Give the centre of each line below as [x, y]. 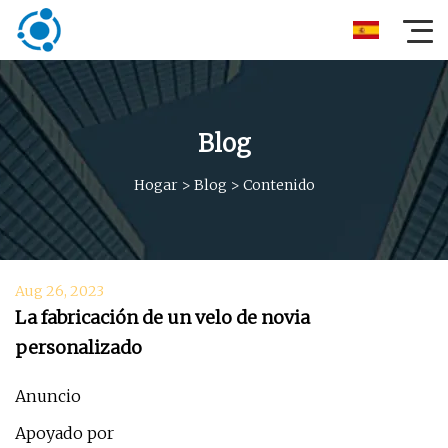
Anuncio [48, 396]
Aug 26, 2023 [59, 291]
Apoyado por [64, 433]
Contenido [278, 184]
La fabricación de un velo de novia [162, 317]
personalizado [78, 347]
